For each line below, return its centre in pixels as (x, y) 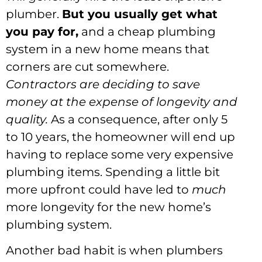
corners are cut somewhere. (87, 66)
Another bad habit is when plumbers (114, 250)
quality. (27, 119)
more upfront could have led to (99, 189)
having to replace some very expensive (120, 154)
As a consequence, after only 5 (138, 119)
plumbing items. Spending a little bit (113, 172)
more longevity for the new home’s (108, 207)
